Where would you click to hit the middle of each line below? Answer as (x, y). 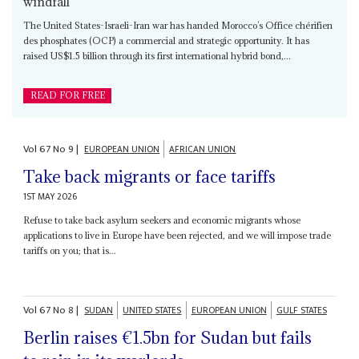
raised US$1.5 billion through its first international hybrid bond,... (157, 56)
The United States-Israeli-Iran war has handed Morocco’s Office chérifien (178, 26)
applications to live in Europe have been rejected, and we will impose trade (177, 235)
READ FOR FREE (67, 96)
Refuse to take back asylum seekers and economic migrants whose (162, 220)
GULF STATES (301, 311)
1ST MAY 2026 (50, 196)
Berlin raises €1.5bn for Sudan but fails (168, 338)
